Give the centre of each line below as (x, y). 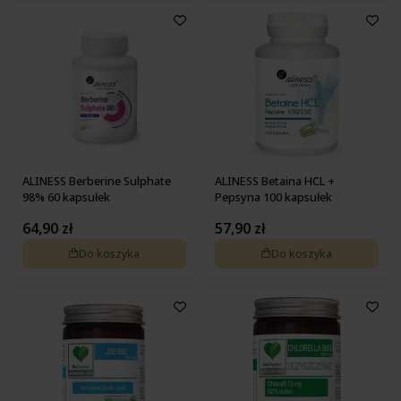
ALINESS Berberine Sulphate (96, 181)
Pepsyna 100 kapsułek (273, 197)
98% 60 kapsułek (66, 197)
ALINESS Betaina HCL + (274, 181)
